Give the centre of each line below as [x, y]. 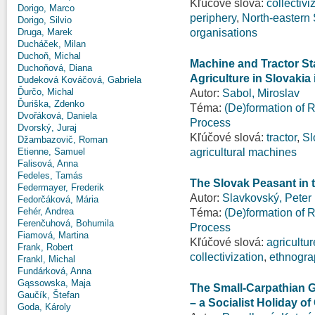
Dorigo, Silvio [45, 20]
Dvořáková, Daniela [57, 115]
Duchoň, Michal [49, 56]
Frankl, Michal [46, 259]
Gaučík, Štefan [49, 295]
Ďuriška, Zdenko [51, 103]
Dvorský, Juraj [47, 127]
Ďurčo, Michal [46, 91]
